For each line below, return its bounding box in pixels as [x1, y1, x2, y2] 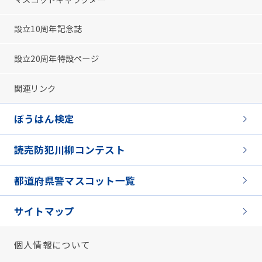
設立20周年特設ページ [13, 52, 99, 65]
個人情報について [13, 238, 91, 251]
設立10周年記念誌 [13, 22, 82, 35]
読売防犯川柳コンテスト [13, 142, 125, 157]
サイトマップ [13, 204, 75, 219]
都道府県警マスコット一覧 [13, 173, 136, 188]
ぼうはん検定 [13, 111, 75, 126]
